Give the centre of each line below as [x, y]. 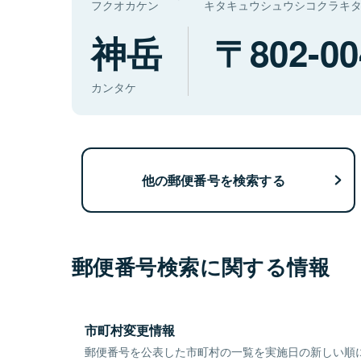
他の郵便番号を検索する [213, 180]
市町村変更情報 [130, 330]
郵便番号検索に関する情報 [201, 267]
